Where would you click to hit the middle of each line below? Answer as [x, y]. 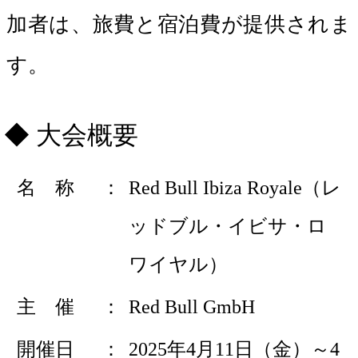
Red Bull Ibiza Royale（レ [235, 188]
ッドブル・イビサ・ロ [227, 226]
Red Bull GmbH [191, 307]
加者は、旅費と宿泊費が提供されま [179, 24]
